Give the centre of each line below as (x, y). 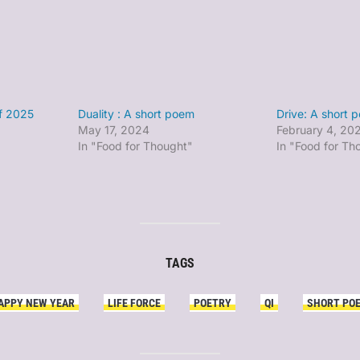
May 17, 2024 (113, 130)
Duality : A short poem (136, 114)
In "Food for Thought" (135, 146)
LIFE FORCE (134, 303)
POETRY (213, 303)
